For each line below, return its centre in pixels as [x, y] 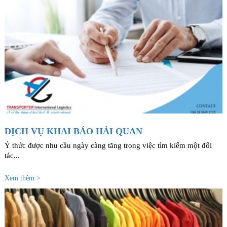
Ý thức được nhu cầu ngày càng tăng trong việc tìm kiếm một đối [108, 146]
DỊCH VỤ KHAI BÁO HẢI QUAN [73, 131]
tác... [12, 156]
